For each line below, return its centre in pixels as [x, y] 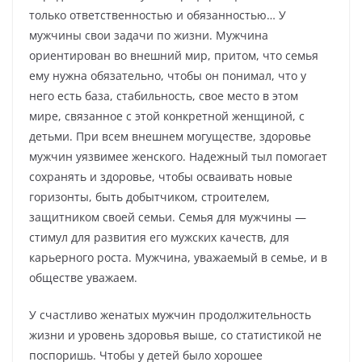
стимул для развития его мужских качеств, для [159, 238]
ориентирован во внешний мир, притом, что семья [174, 56]
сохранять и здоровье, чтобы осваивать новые [161, 177]
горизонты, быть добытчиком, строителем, [149, 197]
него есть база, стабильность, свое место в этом [164, 96]
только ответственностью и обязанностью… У [158, 15]
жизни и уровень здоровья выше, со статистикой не [175, 335]
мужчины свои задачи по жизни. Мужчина [149, 36]
